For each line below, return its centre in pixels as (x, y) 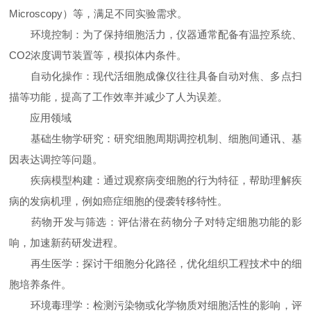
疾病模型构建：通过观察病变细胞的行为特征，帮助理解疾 (155, 180)
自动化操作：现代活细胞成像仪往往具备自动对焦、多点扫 (155, 76)
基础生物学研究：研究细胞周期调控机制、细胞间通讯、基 (155, 138)
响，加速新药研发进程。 (67, 243)
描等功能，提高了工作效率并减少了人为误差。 (119, 97)
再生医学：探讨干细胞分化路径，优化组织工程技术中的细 (155, 263)
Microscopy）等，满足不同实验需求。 (99, 14)
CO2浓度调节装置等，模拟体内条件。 (98, 55)
